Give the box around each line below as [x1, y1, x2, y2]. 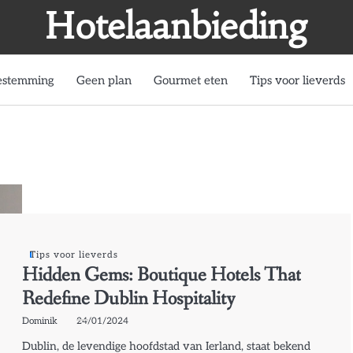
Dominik [22, 314, 58, 326]
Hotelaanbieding [45, 4, 308, 48]
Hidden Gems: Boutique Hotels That [22, 262, 302, 288]
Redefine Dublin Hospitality [22, 285, 236, 312]
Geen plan [76, 72, 132, 87]
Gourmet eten [154, 72, 228, 87]
